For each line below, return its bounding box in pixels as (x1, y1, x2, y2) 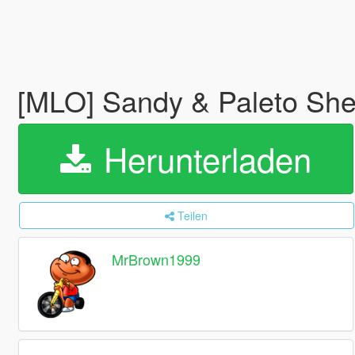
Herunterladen (94, 135, 311, 182)
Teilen (177, 208, 208, 223)
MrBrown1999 (112, 249, 201, 270)
